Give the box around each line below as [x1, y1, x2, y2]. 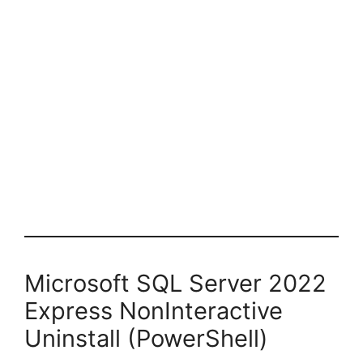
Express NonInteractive [24, 297, 283, 326]
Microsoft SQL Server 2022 [24, 269, 327, 298]
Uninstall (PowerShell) [24, 324, 268, 353]
